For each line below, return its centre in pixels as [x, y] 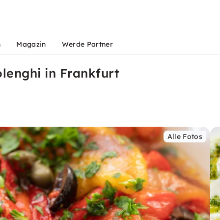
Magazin [31, 44]
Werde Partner [87, 44]
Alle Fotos [185, 137]
